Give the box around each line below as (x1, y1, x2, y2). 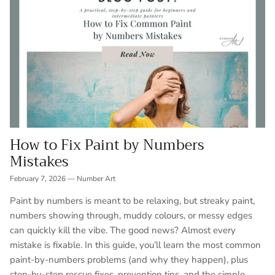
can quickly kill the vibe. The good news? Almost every (10, 224, 236, 237)
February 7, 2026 (10, 174, 66, 184)
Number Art (77, 174, 115, 184)
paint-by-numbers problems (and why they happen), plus (10, 254, 248, 266)
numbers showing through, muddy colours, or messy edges (10, 209, 252, 222)
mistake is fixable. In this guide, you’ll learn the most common (10, 239, 261, 252)
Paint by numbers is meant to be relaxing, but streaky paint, (10, 195, 255, 207)
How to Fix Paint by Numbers (10, 133, 204, 158)
